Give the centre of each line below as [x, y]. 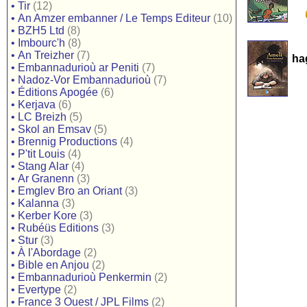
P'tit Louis [41, 154]
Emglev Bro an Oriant [70, 191]
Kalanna [38, 203]
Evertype [39, 290]
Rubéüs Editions [58, 228]
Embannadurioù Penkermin [85, 277]
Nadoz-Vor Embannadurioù [84, 80]
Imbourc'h [41, 43]
